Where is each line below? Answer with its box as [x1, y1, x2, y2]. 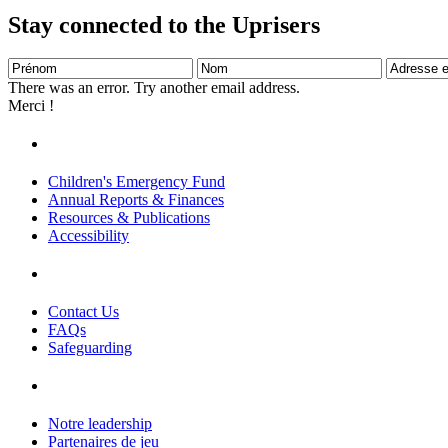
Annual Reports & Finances [48, 191, 224, 209]
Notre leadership [48, 414, 152, 432]
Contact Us [48, 303, 119, 321]
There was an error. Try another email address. [8, 79, 300, 97]
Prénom [7, 57, 56, 75]
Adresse [385, 57, 436, 75]
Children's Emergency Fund [48, 173, 225, 191]
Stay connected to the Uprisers [8, 11, 320, 38]
